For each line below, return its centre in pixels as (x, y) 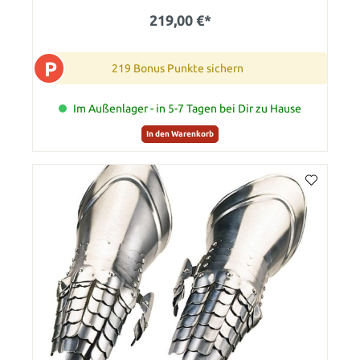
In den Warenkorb (180, 134)
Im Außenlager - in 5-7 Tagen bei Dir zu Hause (187, 108)
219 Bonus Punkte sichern (178, 68)
